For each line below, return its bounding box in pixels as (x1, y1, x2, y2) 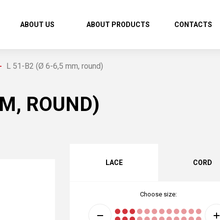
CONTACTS (174, 21, 212, 28)
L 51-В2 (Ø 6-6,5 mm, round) (6, 61, 103, 71)
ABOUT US (20, 21, 55, 28)
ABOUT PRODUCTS (86, 21, 150, 28)
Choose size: (139, 191, 177, 198)
